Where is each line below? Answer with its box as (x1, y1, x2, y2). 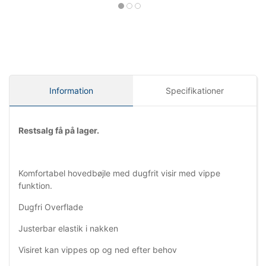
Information (49, 85, 93, 96)
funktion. (18, 180, 52, 191)
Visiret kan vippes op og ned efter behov (18, 245, 177, 255)
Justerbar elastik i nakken (18, 223, 118, 234)
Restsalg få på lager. (18, 125, 99, 136)
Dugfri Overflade (18, 202, 83, 213)
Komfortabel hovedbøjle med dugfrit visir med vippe (18, 168, 220, 179)
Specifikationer (166, 85, 224, 96)
